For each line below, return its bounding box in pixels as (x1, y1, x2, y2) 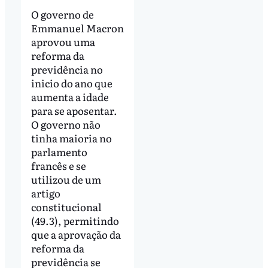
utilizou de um (31, 172, 101, 187)
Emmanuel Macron (31, 20, 124, 36)
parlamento (31, 144, 87, 160)
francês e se (31, 158, 86, 173)
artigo (31, 185, 60, 201)
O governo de (31, 7, 94, 22)
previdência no (31, 62, 103, 77)
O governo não (31, 117, 100, 132)
